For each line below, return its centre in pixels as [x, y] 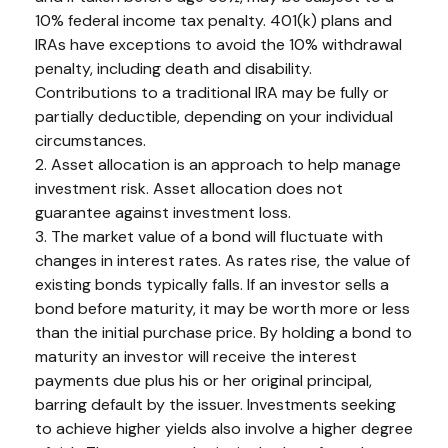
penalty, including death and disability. [173, 69]
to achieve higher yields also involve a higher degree [224, 429]
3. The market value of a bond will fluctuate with [209, 237]
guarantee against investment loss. [163, 213]
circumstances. [90, 141]
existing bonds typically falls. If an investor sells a [212, 285]
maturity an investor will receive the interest [196, 357]
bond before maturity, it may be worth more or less [222, 309]
